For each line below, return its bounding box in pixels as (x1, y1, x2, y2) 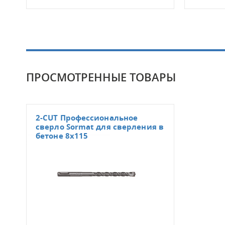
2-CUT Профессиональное (36, 112, 138, 123)
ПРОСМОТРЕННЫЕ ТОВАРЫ (26, 69, 176, 85)
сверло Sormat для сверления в (36, 121, 164, 132)
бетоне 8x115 (36, 130, 88, 141)
